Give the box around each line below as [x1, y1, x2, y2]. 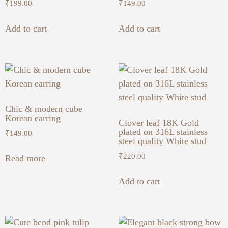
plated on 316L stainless [118, 126, 208, 137]
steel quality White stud [118, 135, 206, 146]
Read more [5, 153, 45, 164]
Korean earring [5, 112, 61, 123]
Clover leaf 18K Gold [118, 117, 199, 128]
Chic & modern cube [5, 103, 82, 114]
